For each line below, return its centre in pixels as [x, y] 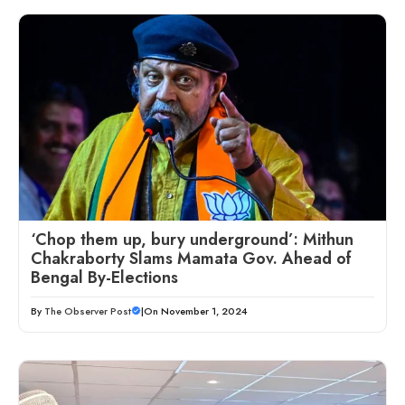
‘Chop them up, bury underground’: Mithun [192, 239]
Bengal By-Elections [104, 277]
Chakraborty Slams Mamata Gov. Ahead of [191, 258]
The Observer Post [88, 311]
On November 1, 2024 [196, 311]
